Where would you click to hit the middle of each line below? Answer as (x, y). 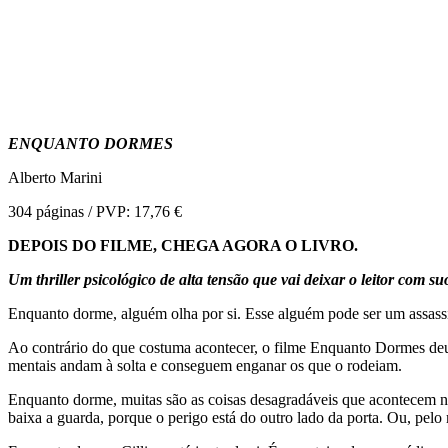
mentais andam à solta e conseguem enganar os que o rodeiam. (207, 365)
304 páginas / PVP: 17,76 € (95, 211)
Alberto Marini (55, 177)
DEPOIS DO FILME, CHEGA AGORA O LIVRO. (183, 245)
